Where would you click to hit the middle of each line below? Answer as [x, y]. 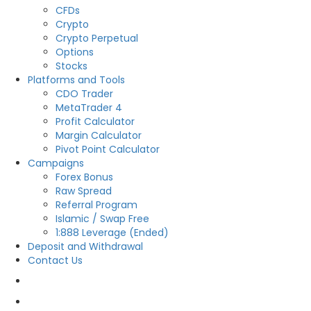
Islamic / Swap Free [102, 219]
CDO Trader [84, 94]
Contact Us [55, 261]
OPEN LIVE [50, 281]
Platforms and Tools [76, 80]
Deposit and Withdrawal [85, 247]
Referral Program [96, 205]
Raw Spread [84, 191]
